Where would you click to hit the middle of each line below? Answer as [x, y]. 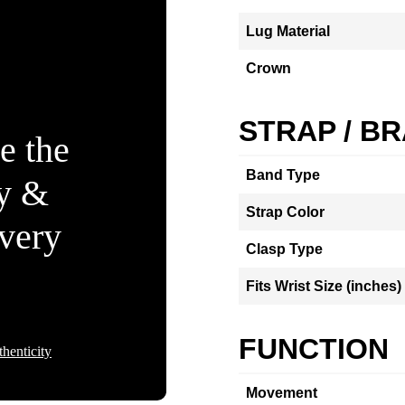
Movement [282, 393]
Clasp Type [284, 249]
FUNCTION [314, 349]
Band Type [283, 175]
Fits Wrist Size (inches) [324, 286]
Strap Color [285, 212]
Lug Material [288, 31]
